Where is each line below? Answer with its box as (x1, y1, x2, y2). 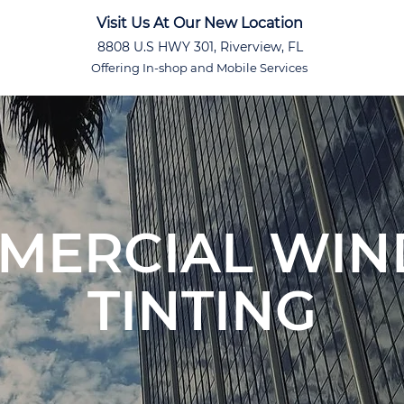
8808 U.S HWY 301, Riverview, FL (96, 39, 307, 55)
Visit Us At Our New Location (96, 14, 308, 32)
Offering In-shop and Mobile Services (91, 60, 311, 75)
